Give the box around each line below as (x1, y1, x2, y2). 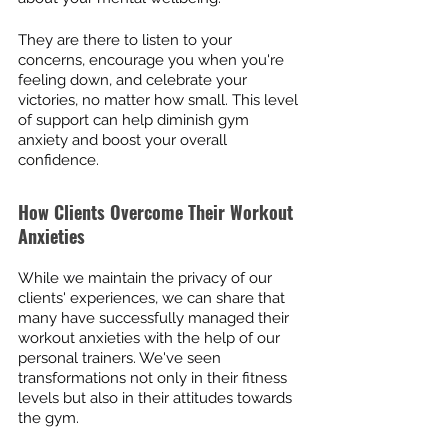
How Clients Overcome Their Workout (18, 199, 298, 225)
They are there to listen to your (18, 31, 236, 49)
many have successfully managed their (18, 309, 293, 327)
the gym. (18, 409, 79, 427)
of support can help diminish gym (18, 111, 253, 129)
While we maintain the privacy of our (18, 269, 276, 287)
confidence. (18, 151, 99, 169)
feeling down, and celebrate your (18, 71, 251, 89)
